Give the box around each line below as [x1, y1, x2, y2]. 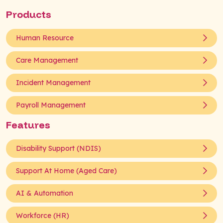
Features [6, 118, 50, 131]
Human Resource [16, 33, 74, 42]
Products [6, 7, 51, 20]
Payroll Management [16, 100, 86, 110]
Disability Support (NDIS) [16, 143, 101, 153]
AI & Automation [16, 188, 73, 198]
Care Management [16, 55, 78, 65]
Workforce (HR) [16, 211, 69, 220]
